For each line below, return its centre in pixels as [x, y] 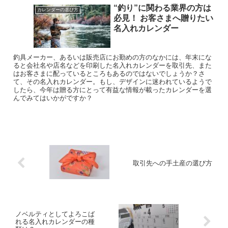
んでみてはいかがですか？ [53, 98]
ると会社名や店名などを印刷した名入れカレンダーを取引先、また [113, 66]
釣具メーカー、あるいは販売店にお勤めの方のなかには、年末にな [113, 58]
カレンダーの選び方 [58, 10]
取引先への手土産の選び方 [173, 163]
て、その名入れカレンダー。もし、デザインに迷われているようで [113, 82]
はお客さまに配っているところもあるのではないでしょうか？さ [109, 74]
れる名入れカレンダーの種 [55, 222]
